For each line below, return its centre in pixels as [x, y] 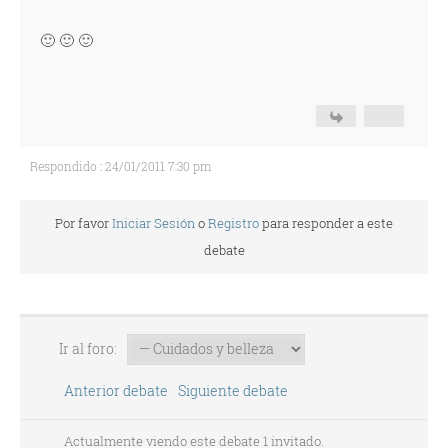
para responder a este [326, 223]
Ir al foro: [86, 348]
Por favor [83, 223]
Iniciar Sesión [153, 223]
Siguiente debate [235, 390]
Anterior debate [112, 390]
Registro [233, 223]
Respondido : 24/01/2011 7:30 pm [120, 166]
